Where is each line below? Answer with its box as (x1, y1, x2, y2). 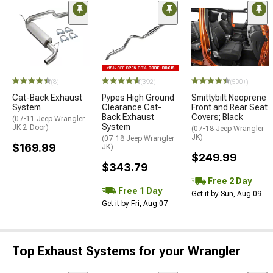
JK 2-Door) (12, 123, 49, 132)
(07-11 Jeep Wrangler (12, 115, 85, 124)
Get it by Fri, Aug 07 (102, 199, 168, 208)
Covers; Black (191, 112, 243, 122)
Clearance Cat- (102, 102, 161, 113)
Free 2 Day (206, 175, 252, 186)
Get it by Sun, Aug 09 (191, 190, 261, 199)
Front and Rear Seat (191, 102, 268, 113)
